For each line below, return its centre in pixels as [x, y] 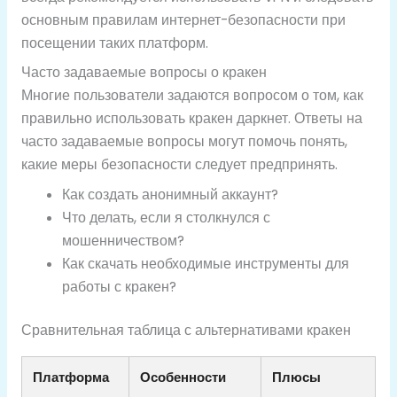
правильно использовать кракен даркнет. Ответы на [191, 119]
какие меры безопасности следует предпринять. [179, 165]
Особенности [183, 378]
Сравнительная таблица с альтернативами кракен [186, 331]
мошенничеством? [124, 241]
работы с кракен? [120, 287]
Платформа [70, 378]
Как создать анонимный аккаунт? [171, 195]
